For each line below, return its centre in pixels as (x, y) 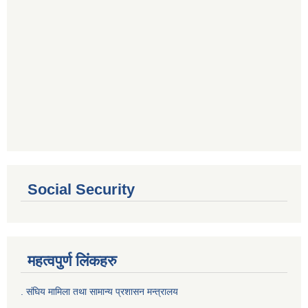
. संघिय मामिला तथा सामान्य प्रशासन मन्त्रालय (99, 291)
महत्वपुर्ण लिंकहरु (72, 261)
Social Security (81, 189)
